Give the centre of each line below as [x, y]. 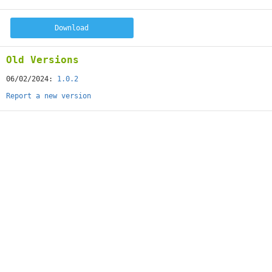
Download [72, 28]
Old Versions [42, 60]
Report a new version [49, 96]
